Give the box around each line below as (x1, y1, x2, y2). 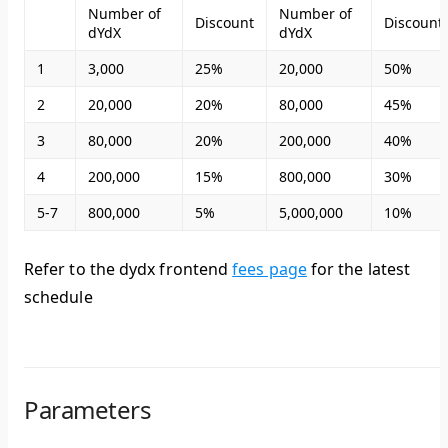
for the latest (306, 258, 411, 281)
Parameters (24, 393, 152, 427)
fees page (232, 258, 307, 281)
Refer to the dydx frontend (24, 258, 233, 281)
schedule (24, 286, 93, 309)
